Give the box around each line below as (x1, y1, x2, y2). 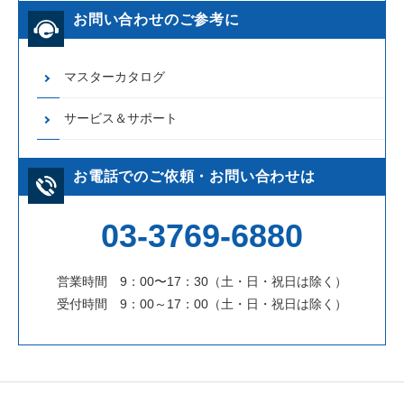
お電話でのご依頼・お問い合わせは (73, 169, 316, 185)
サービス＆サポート (64, 111, 178, 126)
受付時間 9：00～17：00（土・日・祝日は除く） (57, 296, 347, 311)
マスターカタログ (64, 69, 165, 85)
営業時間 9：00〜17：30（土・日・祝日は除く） (57, 273, 347, 289)
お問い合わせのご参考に (73, 12, 240, 28)
